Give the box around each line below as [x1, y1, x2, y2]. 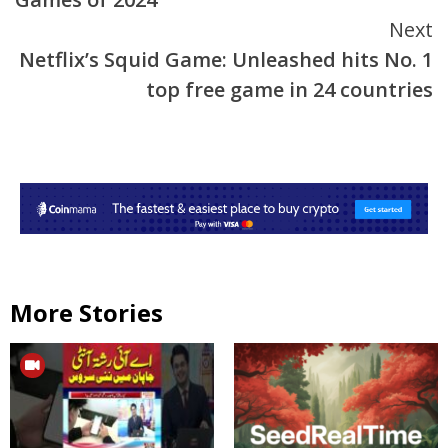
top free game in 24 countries [146, 76, 433, 104]
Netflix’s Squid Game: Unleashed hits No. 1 [19, 46, 433, 74]
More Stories [10, 295, 163, 329]
